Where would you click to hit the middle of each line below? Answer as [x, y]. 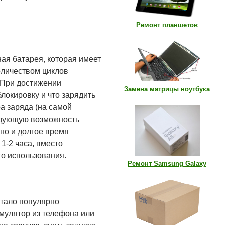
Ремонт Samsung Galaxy [167, 163]
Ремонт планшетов [167, 25]
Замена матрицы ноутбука [167, 89]
